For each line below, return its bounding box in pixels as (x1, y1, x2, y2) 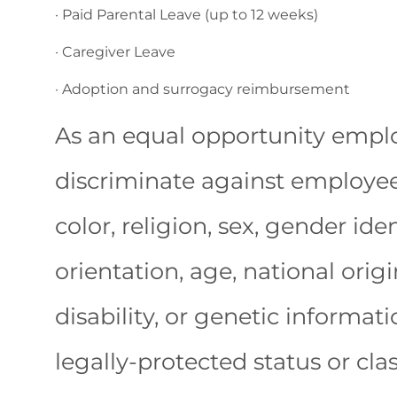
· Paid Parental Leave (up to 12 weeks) (55, 6, 318, 24)
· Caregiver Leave (55, 43, 175, 61)
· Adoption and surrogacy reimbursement (55, 81, 354, 98)
